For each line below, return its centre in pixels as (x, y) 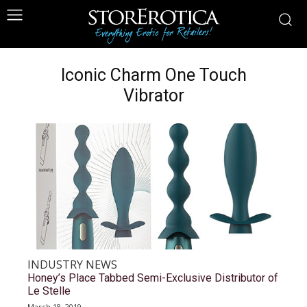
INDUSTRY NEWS (72, 265)
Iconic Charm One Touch (153, 75)
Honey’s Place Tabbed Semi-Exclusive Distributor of (153, 278)
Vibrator (153, 96)
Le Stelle (49, 291)
